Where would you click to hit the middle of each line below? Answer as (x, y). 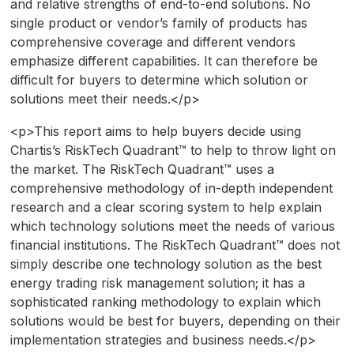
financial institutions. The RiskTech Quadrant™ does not (175, 245)
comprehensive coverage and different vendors (153, 42)
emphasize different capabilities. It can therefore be (164, 61)
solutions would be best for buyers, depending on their (175, 321)
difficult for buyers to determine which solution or (159, 80)
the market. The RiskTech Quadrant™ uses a (142, 169)
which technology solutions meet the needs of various (172, 226)
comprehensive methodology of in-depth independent (171, 188)
